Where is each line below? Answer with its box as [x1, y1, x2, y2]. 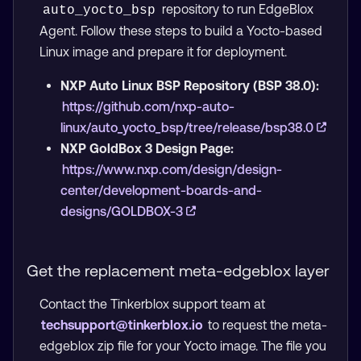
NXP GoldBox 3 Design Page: [60, 140, 234, 156]
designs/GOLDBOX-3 [60, 203, 186, 218]
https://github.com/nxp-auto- [61, 98, 234, 114]
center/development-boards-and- [60, 182, 262, 197]
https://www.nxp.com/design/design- [61, 161, 282, 176]
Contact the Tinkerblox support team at [39, 296, 265, 311]
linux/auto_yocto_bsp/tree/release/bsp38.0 [60, 119, 317, 135]
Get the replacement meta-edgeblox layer [27, 260, 330, 280]
